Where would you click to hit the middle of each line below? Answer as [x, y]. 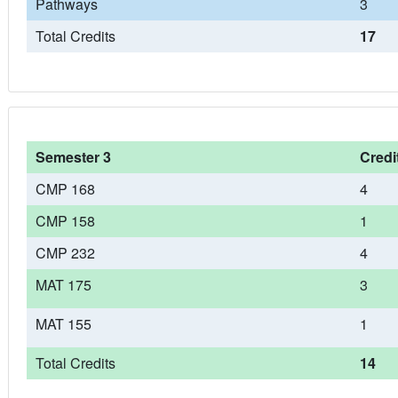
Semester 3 [73, 157]
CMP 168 [65, 189]
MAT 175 [63, 285]
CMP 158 [65, 221]
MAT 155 [63, 324]
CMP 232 [65, 253]
